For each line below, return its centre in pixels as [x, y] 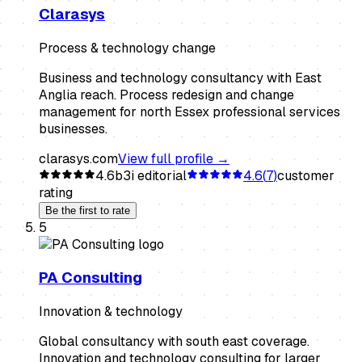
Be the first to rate [88, 210]
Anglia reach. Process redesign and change [166, 95]
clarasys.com [78, 158]
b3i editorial [151, 175]
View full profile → [174, 158]
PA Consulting [90, 278]
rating [56, 192]
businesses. [73, 128]
